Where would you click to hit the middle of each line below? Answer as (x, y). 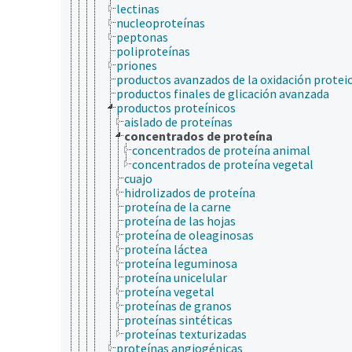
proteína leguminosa (181, 263)
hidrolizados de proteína (190, 192)
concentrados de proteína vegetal (223, 164)
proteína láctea (166, 249)
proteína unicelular (176, 277)
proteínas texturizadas (185, 334)
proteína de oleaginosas (189, 235)
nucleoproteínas (161, 22)
